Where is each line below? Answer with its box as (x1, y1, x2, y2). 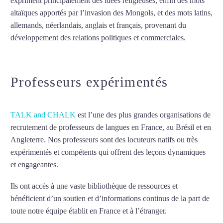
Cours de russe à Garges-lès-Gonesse (58, 160, 177, 169)
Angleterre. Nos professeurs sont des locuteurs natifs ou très (10, 135, 198, 144)
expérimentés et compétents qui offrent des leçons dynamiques (10, 148, 206, 157)
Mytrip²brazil (10, 45, 52, 54)
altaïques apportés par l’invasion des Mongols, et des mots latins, (10, 8, 213, 17)
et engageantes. (10, 160, 58, 169)
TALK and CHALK (10, 111, 76, 119)
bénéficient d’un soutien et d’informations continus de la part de (10, 194, 210, 203)
